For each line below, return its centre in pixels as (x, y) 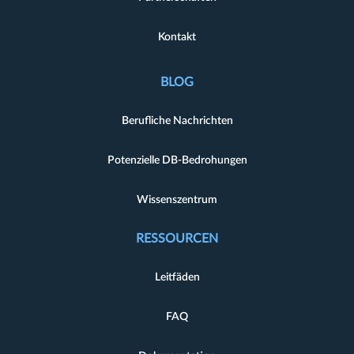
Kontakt (177, 37)
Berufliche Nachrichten (177, 121)
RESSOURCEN (177, 238)
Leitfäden (177, 277)
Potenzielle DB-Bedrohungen (177, 160)
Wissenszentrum (177, 200)
